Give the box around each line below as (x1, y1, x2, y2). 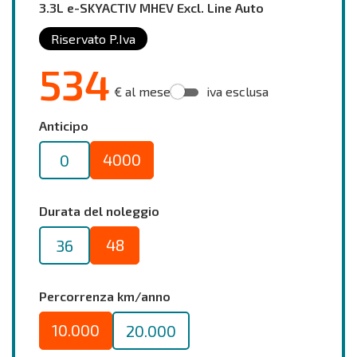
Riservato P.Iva (51, 31, 135, 47)
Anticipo (39, 118, 88, 134)
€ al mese (114, 84, 171, 100)
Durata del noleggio (39, 203, 159, 219)
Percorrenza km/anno (39, 288, 171, 304)
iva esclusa (206, 84, 269, 100)
